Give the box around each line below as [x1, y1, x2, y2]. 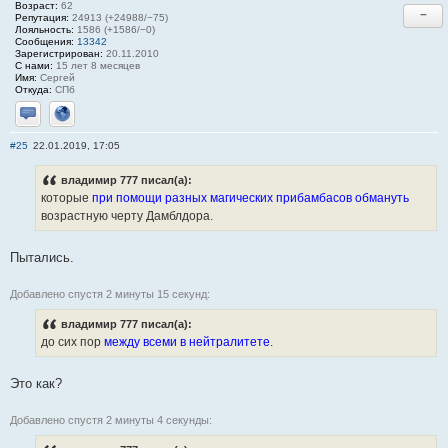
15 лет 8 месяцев [53, 59, 140, 71]
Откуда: [15, 83, 52, 95]
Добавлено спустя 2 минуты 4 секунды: [10, 413, 212, 426]
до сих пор [41, 334, 104, 349]
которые [41, 190, 92, 205]
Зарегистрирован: [15, 47, 103, 59]
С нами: [15, 59, 53, 71]
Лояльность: [15, 23, 74, 35]
